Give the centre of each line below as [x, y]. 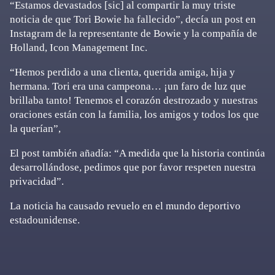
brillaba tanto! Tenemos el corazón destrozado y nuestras [134, 100]
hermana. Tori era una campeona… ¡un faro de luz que [128, 86]
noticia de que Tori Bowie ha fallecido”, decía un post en [133, 19]
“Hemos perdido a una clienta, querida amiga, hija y [122, 72]
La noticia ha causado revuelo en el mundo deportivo [125, 206]
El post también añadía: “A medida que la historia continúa [137, 153]
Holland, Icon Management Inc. [79, 48]
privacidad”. [37, 181]
